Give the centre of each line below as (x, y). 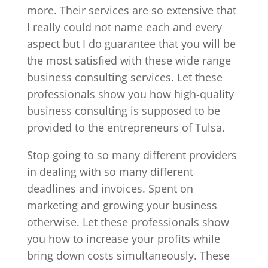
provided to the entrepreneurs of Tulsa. (126, 127)
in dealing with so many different (110, 172)
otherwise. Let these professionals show (128, 222)
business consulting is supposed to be (123, 111)
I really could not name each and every (124, 27)
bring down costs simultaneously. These (128, 255)
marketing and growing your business (122, 205)
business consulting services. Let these (124, 77)
